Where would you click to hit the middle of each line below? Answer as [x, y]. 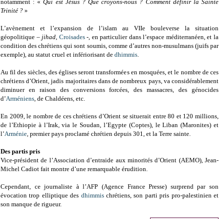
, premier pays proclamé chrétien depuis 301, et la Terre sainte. [109, 134]
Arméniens [20, 99]
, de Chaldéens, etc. [60, 99]
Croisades [73, 37]
